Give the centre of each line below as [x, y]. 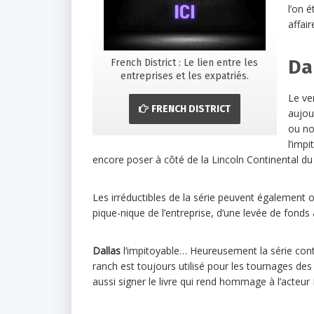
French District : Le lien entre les [185, 62]
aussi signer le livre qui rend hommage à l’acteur [203, 281]
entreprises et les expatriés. [184, 76]
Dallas [107, 251]
